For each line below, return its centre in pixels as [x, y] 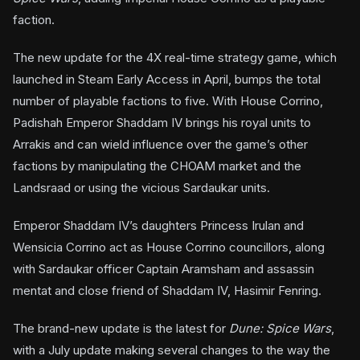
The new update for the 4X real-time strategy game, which [175, 57]
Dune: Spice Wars [280, 328]
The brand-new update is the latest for [121, 328]
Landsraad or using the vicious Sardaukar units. [141, 188]
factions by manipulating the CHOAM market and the [157, 166]
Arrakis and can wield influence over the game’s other [160, 144]
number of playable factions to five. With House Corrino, [168, 101]
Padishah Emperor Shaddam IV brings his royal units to [162, 123]
